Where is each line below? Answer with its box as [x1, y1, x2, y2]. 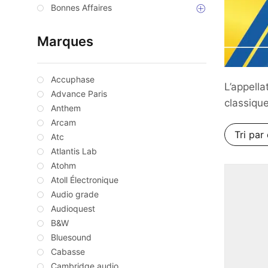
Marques [37, 33, 93, 50]
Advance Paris [51, 89, 107, 99]
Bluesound [51, 232, 92, 243]
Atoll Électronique [51, 175, 118, 185]
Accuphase [51, 74, 95, 85]
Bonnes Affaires [51, 2, 112, 13]
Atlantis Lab [51, 146, 97, 157]
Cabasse [51, 246, 85, 257]
